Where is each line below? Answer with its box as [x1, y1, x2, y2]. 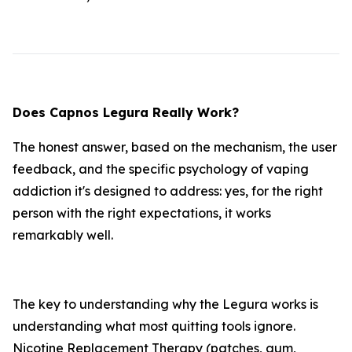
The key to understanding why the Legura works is [13, 296, 318, 313]
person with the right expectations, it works [13, 205, 271, 222]
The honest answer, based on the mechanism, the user [13, 139, 337, 156]
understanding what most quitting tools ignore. [13, 318, 295, 335]
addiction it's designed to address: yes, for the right [13, 183, 323, 200]
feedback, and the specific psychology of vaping [13, 161, 309, 178]
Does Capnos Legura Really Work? [13, 104, 239, 121]
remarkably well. [13, 227, 113, 244]
